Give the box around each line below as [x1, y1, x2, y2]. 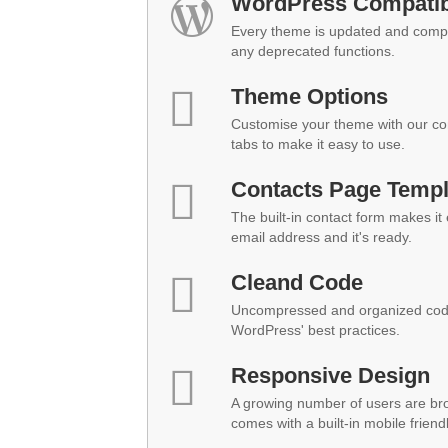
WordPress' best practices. [231, 322, 400, 338]
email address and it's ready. [231, 229, 412, 245]
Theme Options [231, 84, 388, 109]
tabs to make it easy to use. [231, 136, 405, 152]
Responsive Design [231, 363, 430, 388]
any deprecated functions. [231, 43, 395, 59]
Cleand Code [231, 270, 363, 295]
